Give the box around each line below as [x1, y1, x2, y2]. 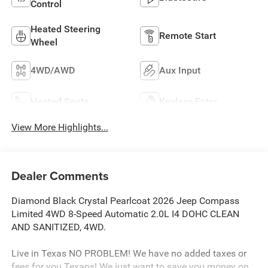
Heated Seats [30, 96, 89, 108]
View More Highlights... [11, 121, 108, 133]
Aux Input [159, 65, 200, 77]
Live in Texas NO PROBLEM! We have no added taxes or [11, 248, 246, 260]
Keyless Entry [159, 96, 217, 108]
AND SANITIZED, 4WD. [11, 221, 106, 233]
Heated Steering [30, 23, 100, 35]
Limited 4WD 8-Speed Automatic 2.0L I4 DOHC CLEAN [11, 208, 239, 220]
